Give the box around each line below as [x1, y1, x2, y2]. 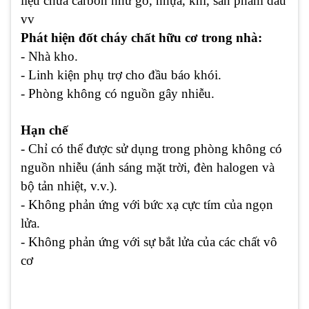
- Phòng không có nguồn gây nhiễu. [21, 86, 215, 101]
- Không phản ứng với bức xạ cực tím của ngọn [21, 197, 273, 212]
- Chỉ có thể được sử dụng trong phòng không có [21, 141, 282, 157]
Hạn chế [21, 123, 68, 138]
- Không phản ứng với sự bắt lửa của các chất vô [21, 235, 277, 250]
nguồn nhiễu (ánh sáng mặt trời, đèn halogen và [21, 160, 275, 175]
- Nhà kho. [21, 49, 78, 64]
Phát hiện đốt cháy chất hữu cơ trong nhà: [21, 30, 262, 46]
